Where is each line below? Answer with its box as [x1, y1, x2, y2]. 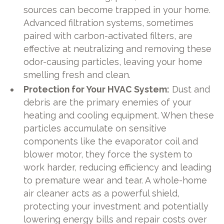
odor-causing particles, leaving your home [23, 56, 203, 67]
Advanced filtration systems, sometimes [23, 17, 194, 28]
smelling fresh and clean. [23, 69, 131, 80]
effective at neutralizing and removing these [23, 43, 212, 54]
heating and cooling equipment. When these [23, 110, 214, 121]
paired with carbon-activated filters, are [23, 30, 193, 41]
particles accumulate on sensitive [23, 123, 167, 134]
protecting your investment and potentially [23, 201, 209, 212]
